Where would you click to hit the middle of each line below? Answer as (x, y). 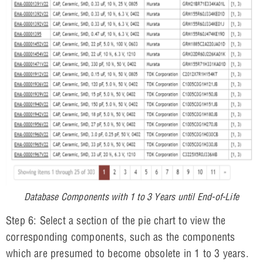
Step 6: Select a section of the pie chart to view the (116, 220)
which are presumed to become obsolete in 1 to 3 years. (127, 253)
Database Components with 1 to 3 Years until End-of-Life (131, 196)
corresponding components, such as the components (121, 237)
